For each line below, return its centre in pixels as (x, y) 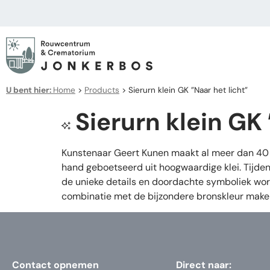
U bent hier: (30, 90)
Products (102, 90)
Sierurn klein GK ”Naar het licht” (188, 90)
